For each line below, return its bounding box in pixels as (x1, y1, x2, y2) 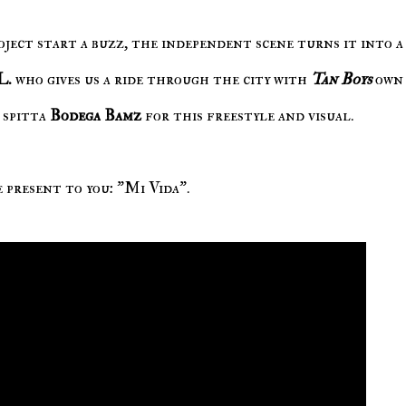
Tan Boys (311, 69, 372, 91)
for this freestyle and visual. (141, 105, 354, 127)
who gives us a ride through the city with (15, 69, 311, 91)
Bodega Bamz (46, 105, 141, 127)
